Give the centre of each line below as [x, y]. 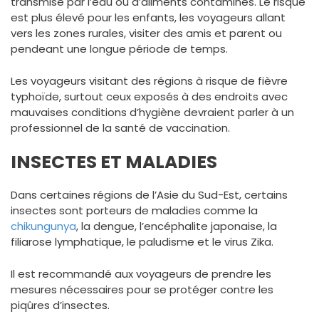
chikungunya [43, 226]
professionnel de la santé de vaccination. [120, 127]
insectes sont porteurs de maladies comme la [134, 210]
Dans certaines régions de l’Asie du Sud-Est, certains [149, 195]
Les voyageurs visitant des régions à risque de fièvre [149, 80]
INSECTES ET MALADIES [114, 162]
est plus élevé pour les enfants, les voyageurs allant [148, 17]
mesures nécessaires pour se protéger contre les [142, 289]
